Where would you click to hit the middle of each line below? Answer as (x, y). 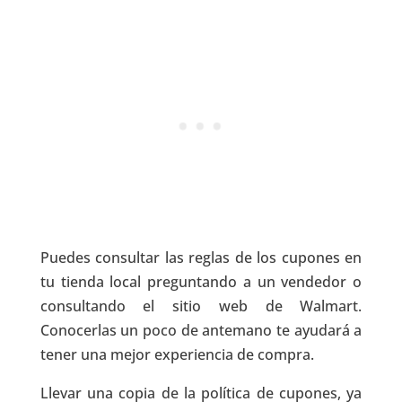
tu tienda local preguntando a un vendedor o (201, 282)
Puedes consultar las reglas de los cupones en (201, 258)
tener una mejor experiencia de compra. (177, 355)
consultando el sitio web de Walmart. (201, 306)
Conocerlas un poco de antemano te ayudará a (201, 331)
